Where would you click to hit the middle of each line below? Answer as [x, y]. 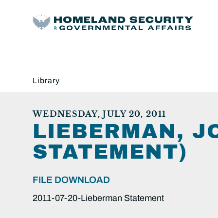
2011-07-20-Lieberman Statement [98, 198]
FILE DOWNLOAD [71, 180]
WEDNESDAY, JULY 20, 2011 [100, 114]
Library [46, 80]
